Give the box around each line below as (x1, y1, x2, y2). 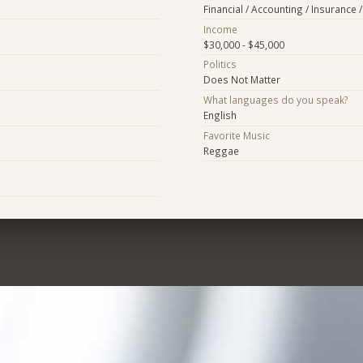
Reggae (203, 143, 239, 157)
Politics (203, 58, 237, 71)
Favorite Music (203, 128, 270, 142)
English (203, 109, 237, 122)
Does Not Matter (203, 73, 280, 87)
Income (203, 22, 237, 36)
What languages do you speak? (203, 93, 348, 107)
